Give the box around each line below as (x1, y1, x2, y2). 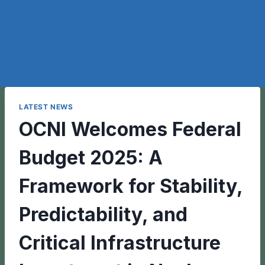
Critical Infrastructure (19, 231, 221, 255)
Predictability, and (19, 203, 188, 227)
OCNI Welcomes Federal (19, 118, 241, 141)
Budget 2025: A (19, 146, 163, 170)
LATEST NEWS (19, 102, 73, 111)
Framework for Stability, (19, 174, 243, 198)
